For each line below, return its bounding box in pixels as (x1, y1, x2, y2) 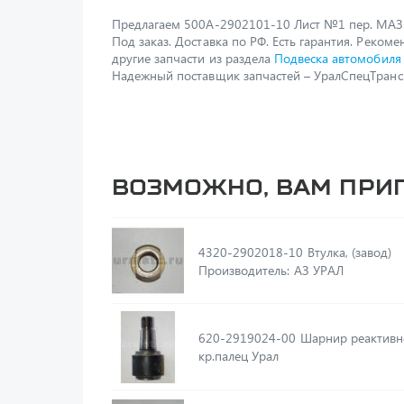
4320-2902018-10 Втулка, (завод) (307, 243, 392, 261)
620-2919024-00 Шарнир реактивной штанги (198, 329, 300, 346)
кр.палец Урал (252, 347, 280, 364)
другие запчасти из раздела (112, 50, 274, 67)
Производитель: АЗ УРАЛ (198, 261, 344, 279)
